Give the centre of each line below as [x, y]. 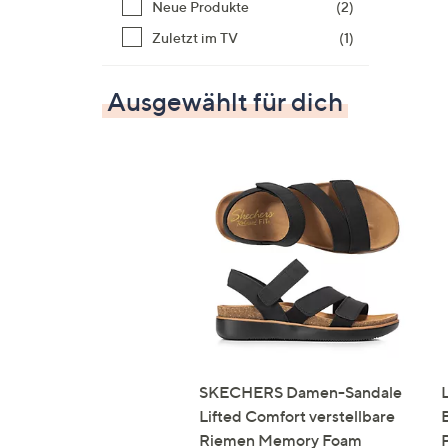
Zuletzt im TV [195, 37]
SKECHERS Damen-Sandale [300, 392]
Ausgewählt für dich [225, 101]
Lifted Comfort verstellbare [297, 416]
